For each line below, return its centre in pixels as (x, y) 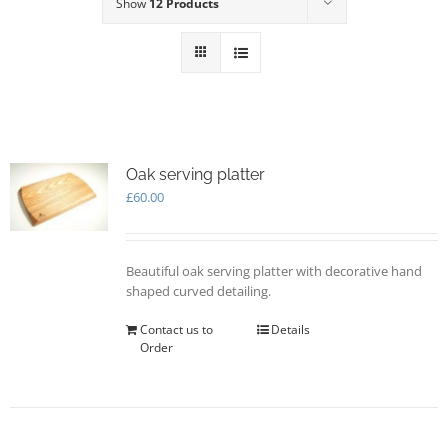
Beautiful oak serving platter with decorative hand (273, 271)
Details (291, 329)
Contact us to (176, 329)
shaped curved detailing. (198, 291)
